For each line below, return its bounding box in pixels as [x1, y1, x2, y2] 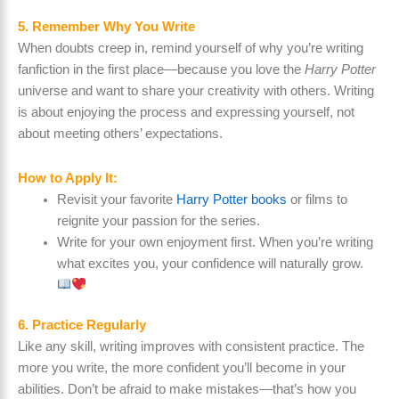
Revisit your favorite [56, 191, 176, 207]
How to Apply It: [18, 170, 118, 185]
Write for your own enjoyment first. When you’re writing [56, 234, 373, 249]
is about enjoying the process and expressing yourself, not [18, 105, 354, 119]
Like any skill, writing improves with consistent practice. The [18, 339, 364, 354]
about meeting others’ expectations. [18, 126, 223, 141]
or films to [289, 191, 347, 207]
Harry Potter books [175, 191, 290, 207]
